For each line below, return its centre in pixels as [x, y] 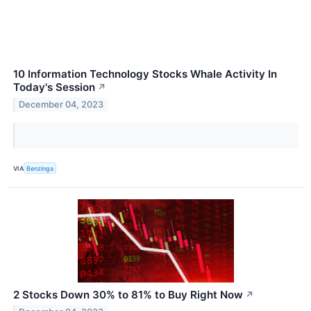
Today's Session [54, 87]
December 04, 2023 [61, 105]
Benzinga [40, 168]
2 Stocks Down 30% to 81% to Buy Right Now [128, 295]
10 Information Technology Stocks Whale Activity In [145, 74]
